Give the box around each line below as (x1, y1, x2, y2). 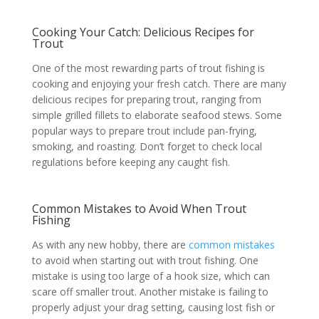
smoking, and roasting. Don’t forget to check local (31, 139, 262, 153)
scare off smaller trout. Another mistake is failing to (31, 284, 268, 298)
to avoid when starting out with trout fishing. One (31, 253, 258, 267)
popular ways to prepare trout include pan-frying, (31, 123, 257, 137)
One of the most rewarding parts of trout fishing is (31, 61, 265, 75)
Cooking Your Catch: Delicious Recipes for (31, 23, 254, 40)
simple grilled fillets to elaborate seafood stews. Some (31, 108, 282, 122)
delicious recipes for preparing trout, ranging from (31, 92, 261, 106)
